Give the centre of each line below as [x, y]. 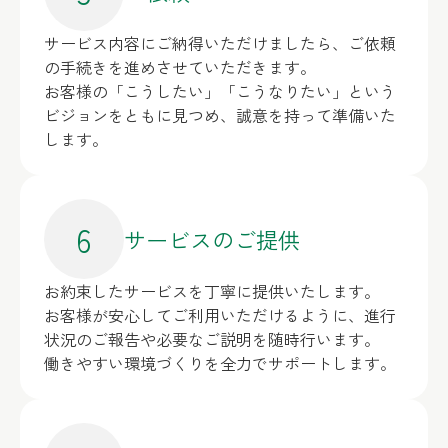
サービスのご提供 [212, 238]
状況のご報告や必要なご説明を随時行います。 [212, 339]
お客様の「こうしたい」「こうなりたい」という [220, 91]
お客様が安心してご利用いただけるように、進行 [220, 315]
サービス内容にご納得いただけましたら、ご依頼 [220, 43]
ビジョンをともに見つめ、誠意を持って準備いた [220, 115]
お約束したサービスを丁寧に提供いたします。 [212, 291]
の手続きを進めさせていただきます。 [180, 67]
